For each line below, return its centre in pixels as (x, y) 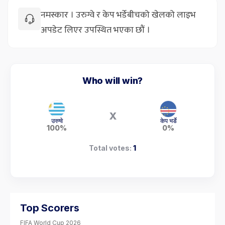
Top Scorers (50, 208)
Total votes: (111, 148)
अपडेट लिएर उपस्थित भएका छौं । (95, 30)
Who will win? (113, 81)
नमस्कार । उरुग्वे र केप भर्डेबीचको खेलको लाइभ (118, 15)
